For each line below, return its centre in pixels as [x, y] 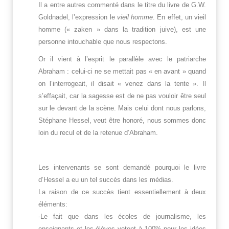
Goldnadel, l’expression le [78, 17]
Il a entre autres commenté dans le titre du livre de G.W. [122, 5]
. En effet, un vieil [179, 17]
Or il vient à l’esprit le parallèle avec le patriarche [122, 59]
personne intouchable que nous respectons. [103, 42]
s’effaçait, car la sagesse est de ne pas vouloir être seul [122, 96]
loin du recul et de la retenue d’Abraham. [98, 133]
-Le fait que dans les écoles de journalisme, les [122, 217]
